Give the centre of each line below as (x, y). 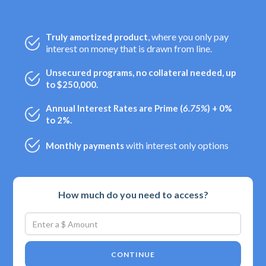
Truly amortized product (97, 37)
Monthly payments (86, 145)
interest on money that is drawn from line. (129, 48)
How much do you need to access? (133, 194)
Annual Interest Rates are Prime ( (115, 108)
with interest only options (178, 145)
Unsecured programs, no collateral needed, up (141, 72)
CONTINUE (133, 254)
